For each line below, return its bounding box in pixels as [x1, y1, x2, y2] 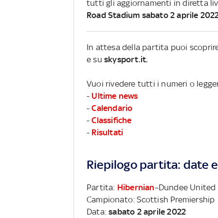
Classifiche [91, 115, 132, 125]
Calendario [91, 103, 133, 113]
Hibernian [117, 182, 155, 192]
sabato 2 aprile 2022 [109, 206, 186, 217]
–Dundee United [154, 182, 216, 192]
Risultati [91, 127, 124, 137]
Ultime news [91, 91, 138, 101]
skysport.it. [104, 54, 148, 64]
